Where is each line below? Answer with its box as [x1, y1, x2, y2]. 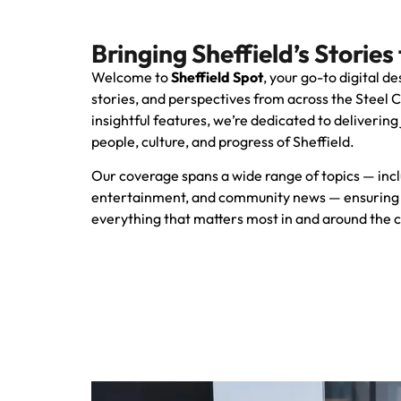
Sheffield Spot [171, 68, 263, 86]
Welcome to [91, 68, 171, 86]
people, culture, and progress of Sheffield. [91, 132, 354, 150]
